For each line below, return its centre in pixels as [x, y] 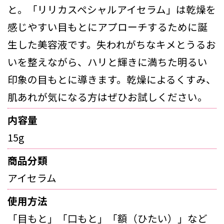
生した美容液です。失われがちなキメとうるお [112, 44]
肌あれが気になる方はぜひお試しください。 [107, 96]
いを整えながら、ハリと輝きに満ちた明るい [107, 61]
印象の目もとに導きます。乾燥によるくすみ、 [112, 79]
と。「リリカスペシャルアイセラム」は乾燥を [112, 9]
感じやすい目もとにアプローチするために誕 [107, 26]
